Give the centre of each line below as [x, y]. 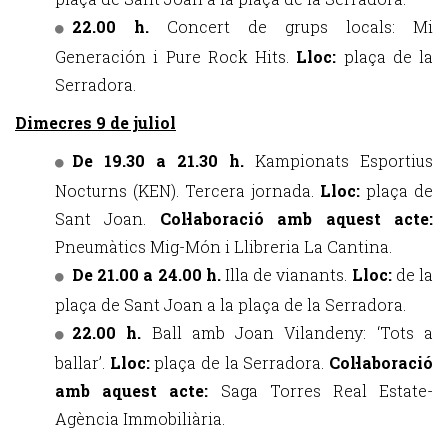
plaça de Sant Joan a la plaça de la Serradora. [230, 304]
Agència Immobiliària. [140, 418]
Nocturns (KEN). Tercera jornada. [187, 190]
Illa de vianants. [288, 274]
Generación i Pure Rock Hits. [176, 56]
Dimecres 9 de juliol [95, 122]
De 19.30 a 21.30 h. [163, 160]
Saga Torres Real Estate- [326, 390]
